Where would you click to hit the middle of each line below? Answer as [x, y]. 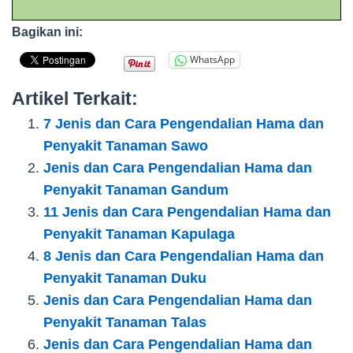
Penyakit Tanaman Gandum [136, 190]
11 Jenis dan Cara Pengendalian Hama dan [187, 212]
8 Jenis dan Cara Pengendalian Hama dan [184, 256]
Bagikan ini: [47, 32]
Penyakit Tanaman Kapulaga [139, 234]
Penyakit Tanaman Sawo [126, 145]
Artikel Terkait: [75, 98]
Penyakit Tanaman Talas [125, 322]
